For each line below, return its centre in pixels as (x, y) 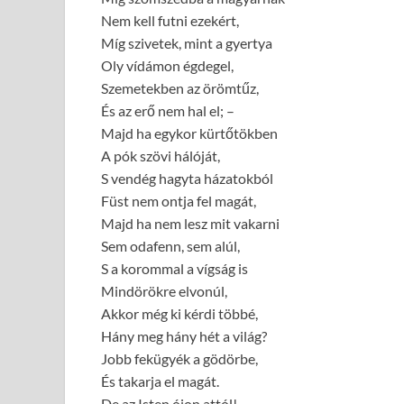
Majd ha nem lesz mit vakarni (190, 223)
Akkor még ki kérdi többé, (179, 313)
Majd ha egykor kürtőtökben (189, 133)
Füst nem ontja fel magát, (179, 200)
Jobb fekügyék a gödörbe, (179, 358)
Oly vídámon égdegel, (167, 65)
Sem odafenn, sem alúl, (170, 245)
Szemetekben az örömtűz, (180, 87)
